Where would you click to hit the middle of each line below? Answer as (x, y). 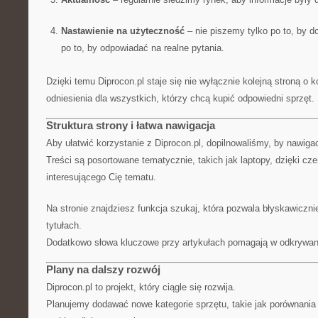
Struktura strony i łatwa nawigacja (131, 125)
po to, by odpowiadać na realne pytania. (142, 48)
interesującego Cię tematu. (101, 177)
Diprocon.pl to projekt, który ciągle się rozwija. (141, 287)
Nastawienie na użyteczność (122, 31)
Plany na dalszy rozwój (103, 269)
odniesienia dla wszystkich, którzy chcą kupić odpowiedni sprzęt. (180, 98)
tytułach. (64, 225)
